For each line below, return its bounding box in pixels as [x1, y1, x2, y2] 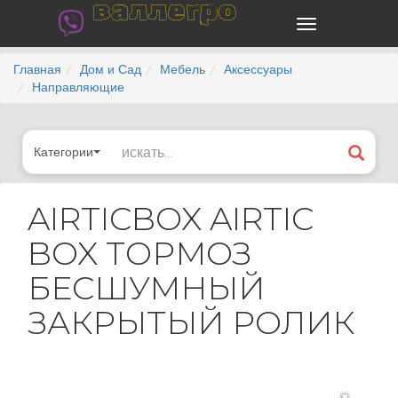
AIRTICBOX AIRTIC [28, 199, 314, 238]
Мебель [160, 61, 205, 77]
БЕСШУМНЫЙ [28, 268, 265, 307]
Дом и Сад [80, 61, 141, 77]
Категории [34, 144, 93, 160]
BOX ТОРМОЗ [28, 234, 251, 273]
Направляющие [32, 79, 124, 95]
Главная [13, 61, 61, 77]
